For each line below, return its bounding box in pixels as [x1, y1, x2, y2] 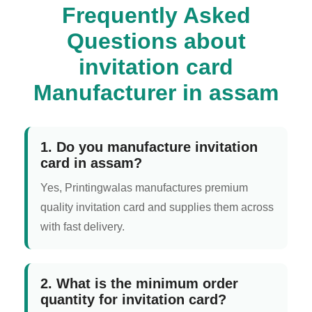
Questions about [66, 29, 246, 54]
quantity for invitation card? [40, 292, 226, 308]
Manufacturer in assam [33, 80, 279, 106]
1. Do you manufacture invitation [40, 139, 258, 155]
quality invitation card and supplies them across [40, 201, 274, 214]
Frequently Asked [61, 3, 251, 29]
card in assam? [40, 155, 142, 171]
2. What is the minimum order [40, 276, 238, 292]
